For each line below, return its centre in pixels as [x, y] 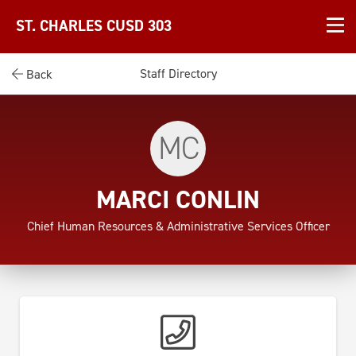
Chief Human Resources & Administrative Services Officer [178, 226]
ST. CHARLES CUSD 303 [94, 26]
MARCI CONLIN [178, 199]
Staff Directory [178, 74]
